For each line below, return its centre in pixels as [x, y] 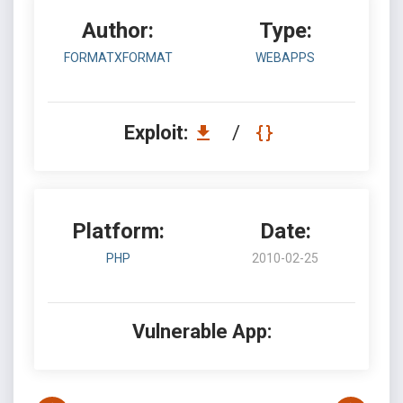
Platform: [118, 231]
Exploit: [158, 133]
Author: [118, 31]
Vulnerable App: [201, 331]
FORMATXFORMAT [118, 58]
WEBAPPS [285, 58]
